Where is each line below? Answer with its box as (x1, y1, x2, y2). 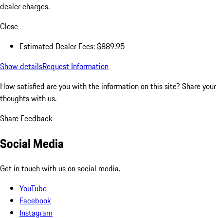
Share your (182, 80, 216, 92)
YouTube (19, 182, 47, 194)
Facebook (19, 194, 51, 206)
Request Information (42, 60, 109, 72)
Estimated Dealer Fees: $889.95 (19, 40, 125, 52)
